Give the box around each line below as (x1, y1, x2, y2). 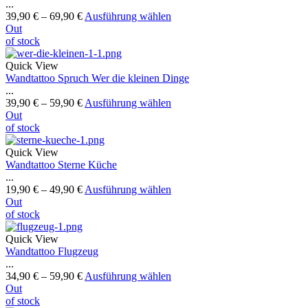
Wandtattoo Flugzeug (5, 245, 98, 258)
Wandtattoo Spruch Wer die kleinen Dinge (5, 72, 189, 85)
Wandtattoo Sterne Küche (5, 159, 117, 171)
